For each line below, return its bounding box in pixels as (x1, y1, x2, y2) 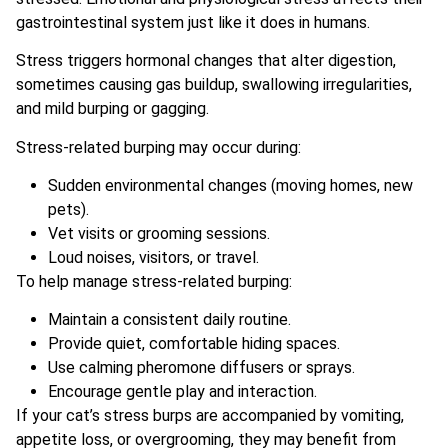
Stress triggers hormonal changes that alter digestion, (16, 51, 396, 71)
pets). (48, 200, 89, 220)
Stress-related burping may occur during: (16, 137, 301, 157)
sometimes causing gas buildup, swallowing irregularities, (16, 75, 412, 95)
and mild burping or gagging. (16, 99, 209, 119)
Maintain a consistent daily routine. (48, 310, 291, 330)
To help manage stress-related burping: (16, 272, 292, 292)
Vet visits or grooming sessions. (48, 224, 270, 244)
